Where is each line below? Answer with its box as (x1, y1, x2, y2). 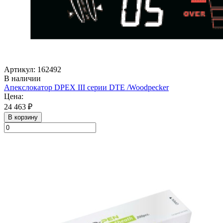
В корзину (8, 113, 38, 121)
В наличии (4, 74, 41, 83)
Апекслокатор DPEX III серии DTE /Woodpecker (4, 83, 169, 92)
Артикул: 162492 (4, 65, 61, 74)
